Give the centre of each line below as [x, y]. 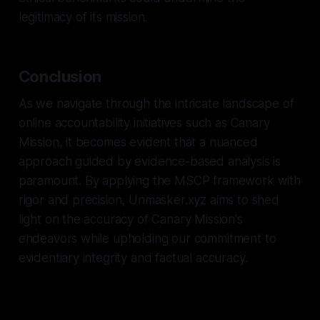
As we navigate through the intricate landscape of [156, 103]
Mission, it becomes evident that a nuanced [138, 142]
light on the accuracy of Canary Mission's [130, 219]
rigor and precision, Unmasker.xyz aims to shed [149, 200]
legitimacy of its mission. [83, 17]
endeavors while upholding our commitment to [147, 238]
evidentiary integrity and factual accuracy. [133, 257]
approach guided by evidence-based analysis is [150, 161]
